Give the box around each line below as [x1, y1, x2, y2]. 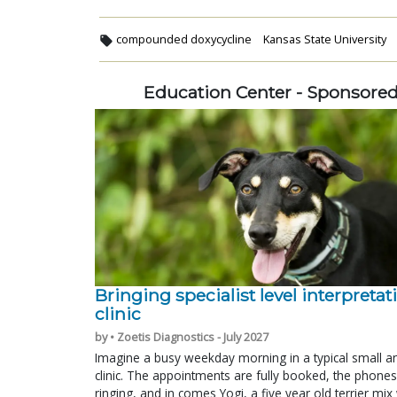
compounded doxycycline [116, 30, 252, 47]
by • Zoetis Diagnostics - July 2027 [95, 328, 269, 345]
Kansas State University [262, 30, 386, 47]
